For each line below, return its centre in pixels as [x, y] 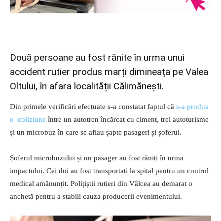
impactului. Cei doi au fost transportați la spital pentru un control [109, 171]
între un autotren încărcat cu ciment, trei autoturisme [127, 120]
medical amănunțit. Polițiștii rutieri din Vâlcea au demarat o [101, 184]
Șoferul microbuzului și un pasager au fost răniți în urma [97, 158]
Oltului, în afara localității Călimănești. [87, 86]
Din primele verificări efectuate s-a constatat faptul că [93, 107]
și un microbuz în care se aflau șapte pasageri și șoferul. [96, 132]
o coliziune [28, 120]
